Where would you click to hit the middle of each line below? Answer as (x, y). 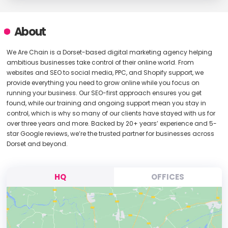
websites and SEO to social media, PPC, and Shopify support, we (105, 73)
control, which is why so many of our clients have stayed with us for (111, 113)
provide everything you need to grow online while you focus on (103, 83)
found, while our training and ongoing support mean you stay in (106, 103)
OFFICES (168, 177)
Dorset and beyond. (37, 144)
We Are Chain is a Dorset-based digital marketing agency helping (109, 52)
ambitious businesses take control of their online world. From (100, 62)
